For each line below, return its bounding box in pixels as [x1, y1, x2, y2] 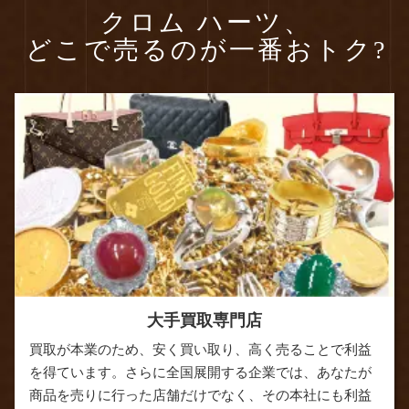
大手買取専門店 [147, 310, 262, 330]
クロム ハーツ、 [100, 7, 312, 37]
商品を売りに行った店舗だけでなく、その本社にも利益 [29, 386, 372, 403]
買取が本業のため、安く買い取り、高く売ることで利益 [29, 341, 372, 357]
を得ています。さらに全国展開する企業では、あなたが [29, 363, 372, 380]
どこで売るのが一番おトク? [25, 35, 387, 64]
